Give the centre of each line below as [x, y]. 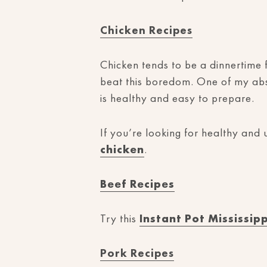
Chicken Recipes [146, 30]
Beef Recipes [137, 184]
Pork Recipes [137, 253]
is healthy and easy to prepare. [177, 98]
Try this [120, 218]
